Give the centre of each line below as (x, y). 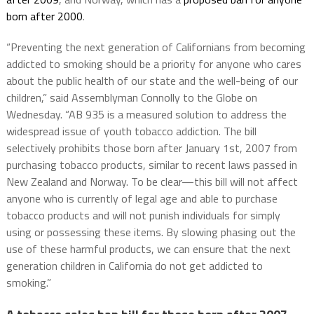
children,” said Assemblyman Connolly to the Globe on (131, 97)
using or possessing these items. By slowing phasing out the (151, 232)
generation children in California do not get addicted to (134, 265)
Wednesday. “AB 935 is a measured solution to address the (146, 114)
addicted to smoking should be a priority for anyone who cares (153, 63)
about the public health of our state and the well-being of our (152, 80)
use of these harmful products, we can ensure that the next (148, 248)
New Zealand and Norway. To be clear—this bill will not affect (152, 181)
